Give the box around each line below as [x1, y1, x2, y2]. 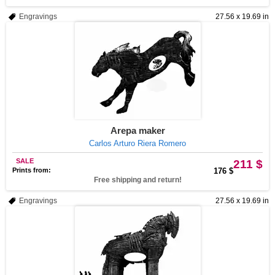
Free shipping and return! [93, 176, 182, 184]
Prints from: [12, 166, 51, 174]
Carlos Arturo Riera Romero [89, 139, 186, 148]
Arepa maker [110, 125, 165, 136]
